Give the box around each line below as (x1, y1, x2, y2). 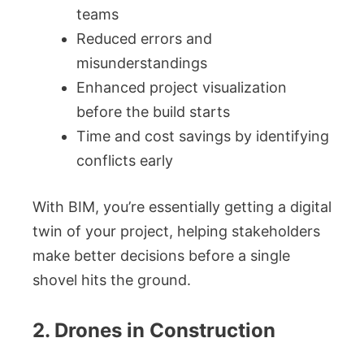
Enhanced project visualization (76, 79, 287, 96)
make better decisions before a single (32, 247, 290, 264)
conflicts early (76, 152, 173, 169)
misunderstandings (76, 54, 207, 71)
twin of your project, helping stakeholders (32, 223, 320, 240)
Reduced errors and (76, 30, 212, 47)
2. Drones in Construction (32, 318, 275, 342)
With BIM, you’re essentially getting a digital (32, 198, 331, 215)
